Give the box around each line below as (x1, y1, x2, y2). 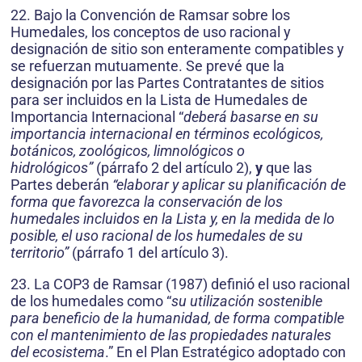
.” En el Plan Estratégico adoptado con (105, 343, 346, 360)
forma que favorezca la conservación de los (11, 192, 283, 210)
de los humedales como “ (11, 292, 171, 309)
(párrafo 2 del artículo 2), (96, 158, 252, 176)
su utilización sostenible (171, 292, 322, 309)
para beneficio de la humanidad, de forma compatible (11, 309, 344, 326)
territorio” (11, 243, 72, 261)
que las (263, 158, 312, 176)
